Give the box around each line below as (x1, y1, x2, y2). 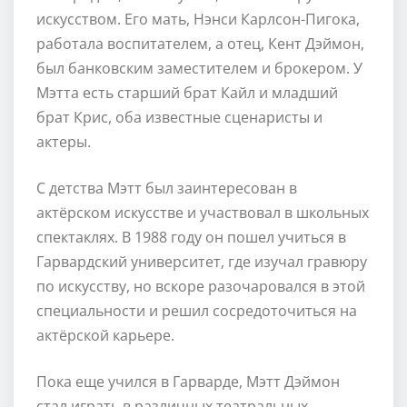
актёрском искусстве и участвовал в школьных (36, 202, 369, 223)
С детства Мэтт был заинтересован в (36, 177, 297, 198)
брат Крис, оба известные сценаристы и (36, 106, 323, 127)
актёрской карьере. (36, 324, 174, 345)
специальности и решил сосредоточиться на (36, 300, 357, 321)
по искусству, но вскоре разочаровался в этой (36, 275, 365, 296)
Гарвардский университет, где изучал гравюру (36, 251, 367, 272)
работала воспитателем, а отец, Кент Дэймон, (36, 33, 364, 54)
